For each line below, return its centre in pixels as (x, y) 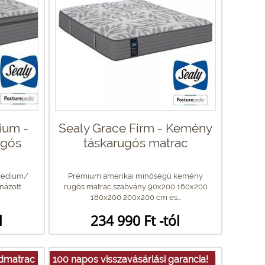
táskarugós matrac (135, 143)
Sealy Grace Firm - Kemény (135, 128)
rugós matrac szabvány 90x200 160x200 (135, 186)
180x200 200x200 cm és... (135, 197)
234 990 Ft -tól (135, 220)
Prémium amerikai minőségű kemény (135, 176)
